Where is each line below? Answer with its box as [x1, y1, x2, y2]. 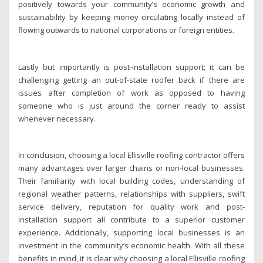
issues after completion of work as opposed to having [18, 87, 245, 98]
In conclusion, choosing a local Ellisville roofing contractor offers [18, 150, 245, 161]
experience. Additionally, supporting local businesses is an [18, 227, 245, 238]
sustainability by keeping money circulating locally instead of [18, 12, 245, 22]
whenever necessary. [18, 113, 96, 124]
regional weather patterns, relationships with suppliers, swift [18, 188, 245, 200]
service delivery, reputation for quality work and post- [18, 201, 245, 213]
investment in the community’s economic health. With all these [18, 240, 245, 251]
